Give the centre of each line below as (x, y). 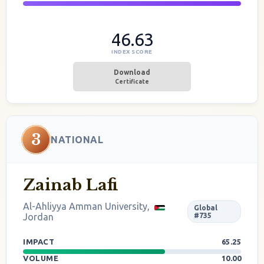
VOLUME (42, 258)
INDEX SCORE (132, 52)
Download (132, 72)
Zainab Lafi (71, 185)
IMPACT (40, 242)
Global (206, 208)
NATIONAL (77, 139)
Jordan (38, 217)
